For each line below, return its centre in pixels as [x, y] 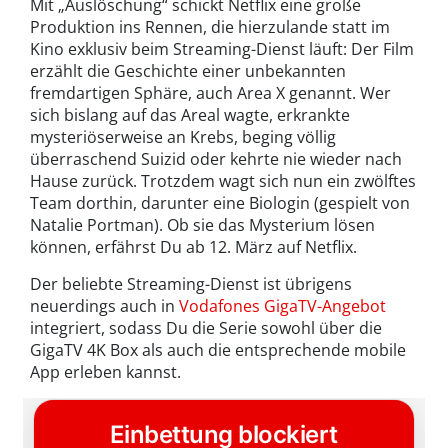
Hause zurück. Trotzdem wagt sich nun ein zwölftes [223, 181]
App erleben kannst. [105, 372]
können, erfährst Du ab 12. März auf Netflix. [193, 247]
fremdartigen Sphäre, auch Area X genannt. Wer [210, 93]
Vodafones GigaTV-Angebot [282, 306]
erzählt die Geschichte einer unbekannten [188, 71]
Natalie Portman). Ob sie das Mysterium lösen [202, 225]
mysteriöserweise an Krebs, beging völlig [183, 137]
